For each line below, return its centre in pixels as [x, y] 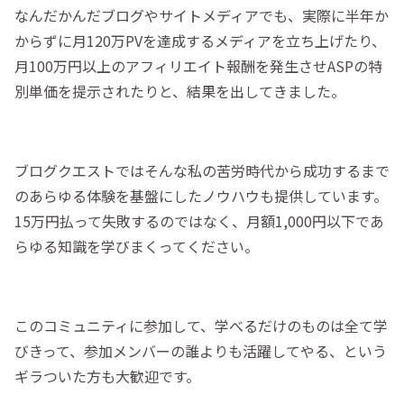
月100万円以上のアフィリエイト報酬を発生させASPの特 [198, 66]
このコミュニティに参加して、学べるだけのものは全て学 [201, 326]
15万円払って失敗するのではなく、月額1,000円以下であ [199, 221]
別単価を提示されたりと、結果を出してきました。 [180, 92]
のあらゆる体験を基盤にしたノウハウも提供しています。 [201, 196]
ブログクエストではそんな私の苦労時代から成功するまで [202, 171]
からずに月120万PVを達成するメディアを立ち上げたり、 [200, 41]
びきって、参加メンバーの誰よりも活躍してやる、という [201, 351]
